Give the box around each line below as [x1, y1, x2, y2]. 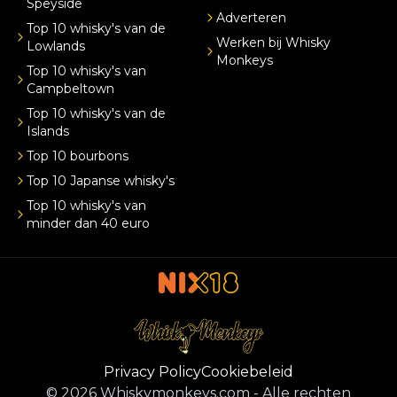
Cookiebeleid [201, 362, 293, 380]
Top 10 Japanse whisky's [27, 172, 175, 189]
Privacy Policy [104, 362, 201, 380]
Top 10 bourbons [27, 147, 128, 164]
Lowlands [27, 37, 85, 54]
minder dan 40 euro [27, 214, 150, 231]
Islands [27, 122, 69, 139]
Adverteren [216, 9, 286, 26]
